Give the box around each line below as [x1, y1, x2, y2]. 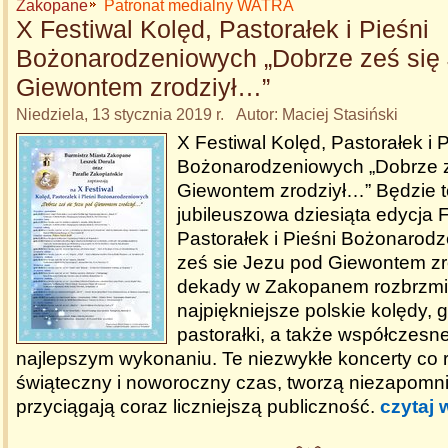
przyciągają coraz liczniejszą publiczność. [16, 396, 380, 417]
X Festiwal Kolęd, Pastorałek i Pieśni [16, 15, 429, 43]
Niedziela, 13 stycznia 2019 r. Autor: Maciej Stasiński [16, 106, 398, 123]
